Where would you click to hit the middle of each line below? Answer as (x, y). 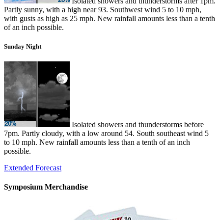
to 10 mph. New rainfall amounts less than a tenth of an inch (97, 142)
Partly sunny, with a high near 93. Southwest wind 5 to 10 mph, (103, 9)
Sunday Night (23, 46)
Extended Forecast (33, 168)
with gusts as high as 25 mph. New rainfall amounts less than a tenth (110, 18)
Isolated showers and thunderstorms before (137, 124)
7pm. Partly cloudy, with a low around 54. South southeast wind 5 (106, 133)
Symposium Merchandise (46, 187)
